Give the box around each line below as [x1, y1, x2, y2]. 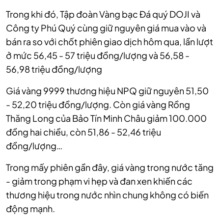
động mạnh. [6, 203, 55, 215]
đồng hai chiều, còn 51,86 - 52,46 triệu [6, 126, 161, 138]
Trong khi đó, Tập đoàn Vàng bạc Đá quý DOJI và [6, 8, 200, 20]
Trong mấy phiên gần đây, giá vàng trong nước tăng [6, 162, 214, 173]
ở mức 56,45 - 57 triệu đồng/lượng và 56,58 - [6, 50, 190, 61]
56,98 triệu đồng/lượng [6, 63, 102, 75]
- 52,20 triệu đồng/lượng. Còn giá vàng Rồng [6, 99, 190, 110]
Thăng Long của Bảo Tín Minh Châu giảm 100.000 [6, 112, 207, 124]
